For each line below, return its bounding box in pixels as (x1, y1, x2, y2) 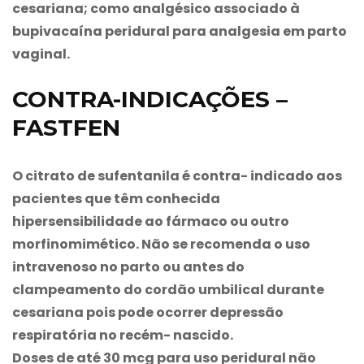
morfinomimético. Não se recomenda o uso (12, 234, 310, 253)
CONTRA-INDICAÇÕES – (12, 84, 288, 113)
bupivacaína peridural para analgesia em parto (12, 21, 347, 41)
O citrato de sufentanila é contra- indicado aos (12, 166, 342, 185)
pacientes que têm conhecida (12, 188, 220, 208)
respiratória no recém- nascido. (12, 325, 233, 344)
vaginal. (12, 44, 70, 63)
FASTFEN (12, 113, 120, 141)
